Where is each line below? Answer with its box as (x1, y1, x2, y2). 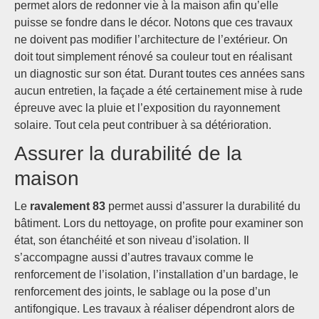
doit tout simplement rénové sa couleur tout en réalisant (14, 51, 292, 63)
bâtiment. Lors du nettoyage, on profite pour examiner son (14, 217, 303, 229)
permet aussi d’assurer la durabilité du (108, 200, 300, 212)
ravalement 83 (27, 200, 108, 212)
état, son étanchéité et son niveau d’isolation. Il (14, 234, 249, 246)
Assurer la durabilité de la (14, 142, 242, 164)
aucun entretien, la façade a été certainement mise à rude (14, 85, 303, 97)
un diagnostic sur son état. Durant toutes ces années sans (14, 68, 305, 80)
